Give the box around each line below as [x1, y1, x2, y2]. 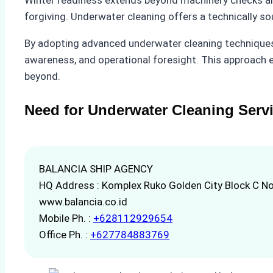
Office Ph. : [39, 228, 90, 241]
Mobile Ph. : [39, 211, 93, 224]
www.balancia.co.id [39, 195, 127, 208]
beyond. [24, 69, 60, 82]
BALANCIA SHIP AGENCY [39, 162, 153, 175]
